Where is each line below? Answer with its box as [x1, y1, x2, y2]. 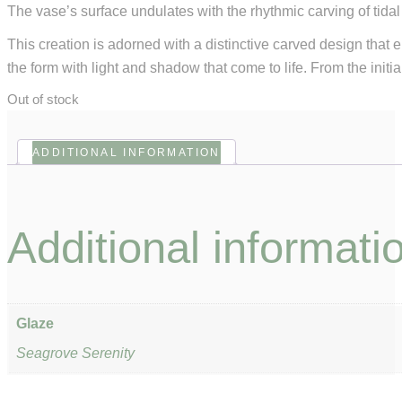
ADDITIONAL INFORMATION [32, 146, 221, 160]
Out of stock [7, 92, 79, 108]
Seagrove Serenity [16, 345, 135, 361]
